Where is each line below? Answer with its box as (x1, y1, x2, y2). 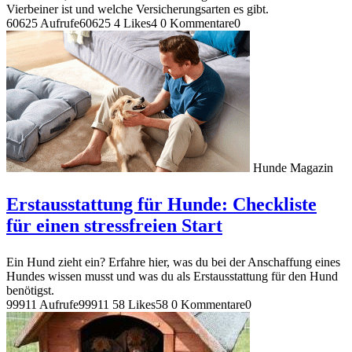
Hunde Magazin (253, 160, 333, 174)
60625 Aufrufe (6, 16, 79, 30)
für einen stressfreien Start (6, 214, 222, 236)
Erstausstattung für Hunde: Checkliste (6, 193, 317, 214)
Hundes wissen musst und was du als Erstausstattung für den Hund (6, 269, 338, 283)
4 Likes (114, 16, 151, 30)
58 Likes (112, 297, 156, 311)
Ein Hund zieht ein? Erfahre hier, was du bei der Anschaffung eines (6, 255, 340, 269)
